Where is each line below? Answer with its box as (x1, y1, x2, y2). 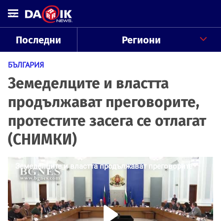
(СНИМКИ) (8, 131, 77, 148)
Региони (121, 34, 161, 46)
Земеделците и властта (8, 74, 169, 92)
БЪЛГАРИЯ (8, 60, 44, 70)
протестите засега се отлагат (8, 112, 206, 130)
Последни (15, 34, 61, 46)
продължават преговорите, (8, 93, 199, 111)
